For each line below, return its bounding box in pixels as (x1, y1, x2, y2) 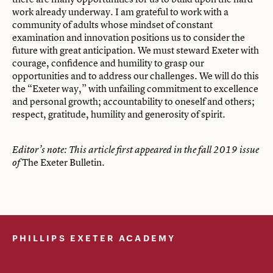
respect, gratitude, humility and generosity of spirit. (12, 107, 227, 121)
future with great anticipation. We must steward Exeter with (12, 43, 259, 57)
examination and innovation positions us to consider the (12, 30, 245, 44)
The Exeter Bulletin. (20, 155, 105, 169)
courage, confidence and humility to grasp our (12, 56, 204, 70)
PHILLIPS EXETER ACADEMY (12, 232, 175, 244)
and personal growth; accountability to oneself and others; (12, 94, 255, 108)
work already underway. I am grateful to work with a (12, 5, 229, 19)
